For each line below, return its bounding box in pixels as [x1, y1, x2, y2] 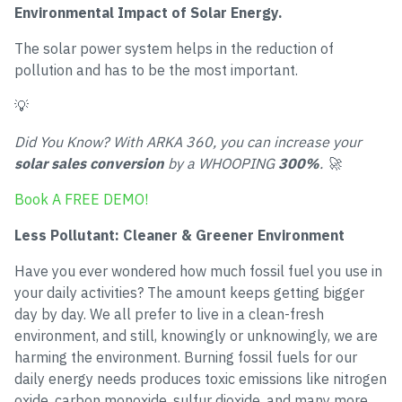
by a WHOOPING [164, 154, 278, 172]
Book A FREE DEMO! [14, 190, 148, 208]
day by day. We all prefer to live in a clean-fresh [14, 305, 324, 323]
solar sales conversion [14, 154, 164, 172]
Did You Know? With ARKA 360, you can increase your [14, 133, 362, 151]
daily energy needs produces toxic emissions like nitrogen [14, 370, 387, 388]
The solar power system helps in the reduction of [14, 39, 334, 57]
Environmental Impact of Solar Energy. [14, 4, 283, 22]
